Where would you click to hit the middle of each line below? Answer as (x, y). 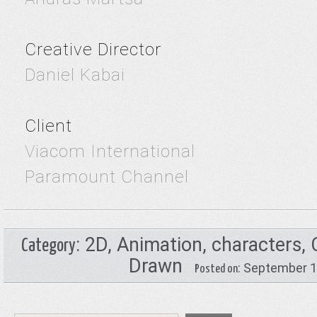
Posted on (216, 269)
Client (48, 126)
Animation (159, 245)
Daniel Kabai (75, 75)
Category (48, 246)
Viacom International (110, 151)
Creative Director (93, 50)
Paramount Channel (107, 177)
